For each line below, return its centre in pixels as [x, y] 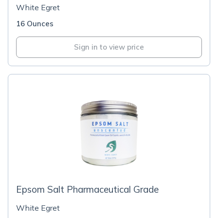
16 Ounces [35, 24]
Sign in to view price [109, 47]
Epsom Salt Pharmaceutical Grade [87, 189]
